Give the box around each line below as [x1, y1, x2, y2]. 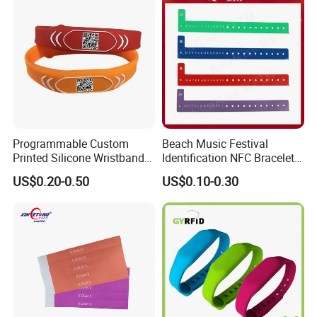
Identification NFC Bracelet [161, 150, 294, 166]
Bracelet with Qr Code [13, 164, 120, 180]
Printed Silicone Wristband [13, 150, 145, 166]
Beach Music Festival [161, 136, 268, 152]
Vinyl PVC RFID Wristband [161, 164, 292, 180]
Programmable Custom [13, 136, 129, 152]
